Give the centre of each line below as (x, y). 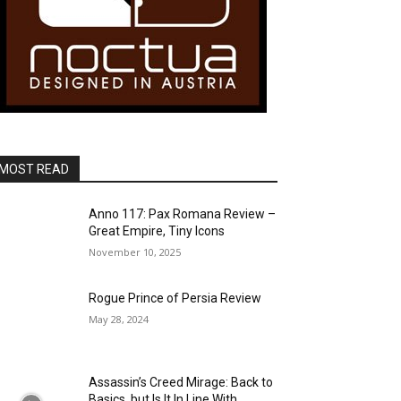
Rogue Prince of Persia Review (175, 299)
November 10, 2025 (135, 252)
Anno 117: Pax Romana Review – (183, 214)
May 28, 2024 (119, 320)
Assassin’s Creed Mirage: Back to (181, 383)
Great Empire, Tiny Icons (157, 231)
